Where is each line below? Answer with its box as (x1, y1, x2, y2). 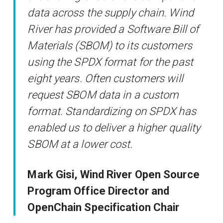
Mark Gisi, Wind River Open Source (27, 168, 200, 181)
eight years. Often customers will (27, 72, 183, 85)
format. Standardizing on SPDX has (27, 105, 196, 117)
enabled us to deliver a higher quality (27, 121, 201, 134)
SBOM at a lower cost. (27, 137, 133, 150)
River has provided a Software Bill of (27, 22, 199, 35)
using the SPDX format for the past (27, 55, 193, 68)
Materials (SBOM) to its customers (27, 39, 192, 52)
